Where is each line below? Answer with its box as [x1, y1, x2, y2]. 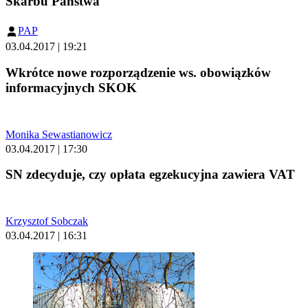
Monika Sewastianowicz [5, 128, 112, 140]
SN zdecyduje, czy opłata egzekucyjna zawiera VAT [5, 167, 295, 182]
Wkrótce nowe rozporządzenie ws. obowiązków [5, 65, 271, 80]
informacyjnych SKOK [5, 80, 137, 95]
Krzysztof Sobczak [5, 215, 88, 228]
